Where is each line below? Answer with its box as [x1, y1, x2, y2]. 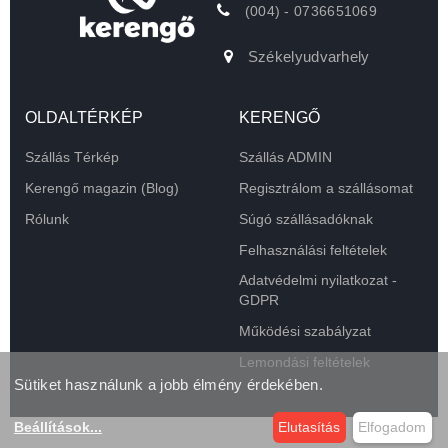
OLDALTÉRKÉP [25, 109, 143, 127]
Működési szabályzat [239, 323, 371, 340]
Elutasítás [278, 419, 341, 436]
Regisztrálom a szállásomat [239, 180, 413, 197]
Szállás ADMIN [239, 149, 332, 166]
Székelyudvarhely [243, 48, 370, 66]
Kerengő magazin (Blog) [25, 180, 179, 197]
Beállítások [14, 419, 90, 436]
